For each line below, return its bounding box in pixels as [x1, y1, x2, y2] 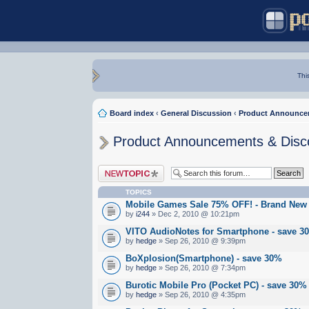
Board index [110, 109, 154, 117]
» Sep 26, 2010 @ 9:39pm [157, 236, 246, 245]
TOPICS [126, 188, 152, 196]
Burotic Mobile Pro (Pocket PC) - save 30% [126, 279, 308, 290]
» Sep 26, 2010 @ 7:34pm [157, 263, 246, 272]
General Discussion [161, 109, 232, 117]
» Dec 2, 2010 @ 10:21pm [150, 209, 240, 218]
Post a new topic [98, 164, 154, 173]
